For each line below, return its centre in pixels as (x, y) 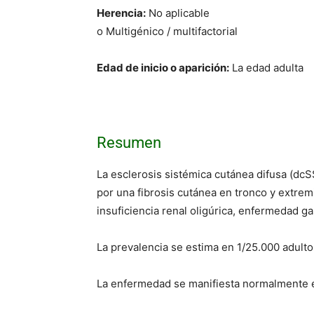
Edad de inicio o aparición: (163, 67)
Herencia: (121, 13)
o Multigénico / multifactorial (167, 31)
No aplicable (178, 13)
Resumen (129, 142)
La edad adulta (266, 67)
